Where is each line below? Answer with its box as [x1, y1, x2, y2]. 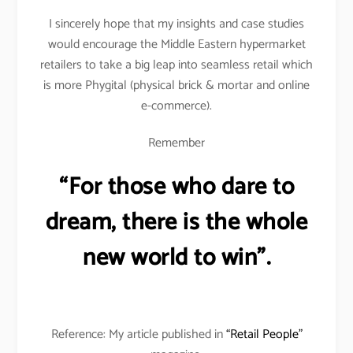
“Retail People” [225, 324, 303, 346]
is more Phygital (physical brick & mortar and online [43, 74, 310, 96]
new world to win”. [83, 239, 270, 278]
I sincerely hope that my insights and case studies [49, 13, 304, 35]
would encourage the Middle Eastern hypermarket [47, 33, 306, 55]
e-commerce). [141, 95, 212, 117]
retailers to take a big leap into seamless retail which [40, 54, 313, 76]
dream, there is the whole [45, 203, 308, 243]
